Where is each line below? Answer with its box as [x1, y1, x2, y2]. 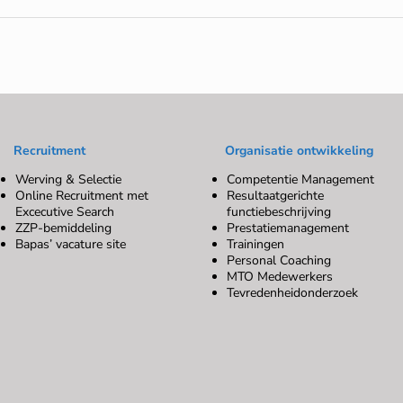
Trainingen [226, 236, 284, 254]
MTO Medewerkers [226, 268, 333, 286]
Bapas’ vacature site [14, 236, 126, 254]
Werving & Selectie [14, 171, 121, 189]
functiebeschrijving [226, 203, 331, 221]
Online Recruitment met [14, 187, 148, 205]
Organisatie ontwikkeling [224, 142, 373, 160]
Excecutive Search [14, 203, 114, 221]
